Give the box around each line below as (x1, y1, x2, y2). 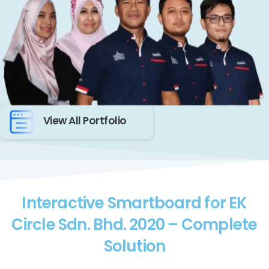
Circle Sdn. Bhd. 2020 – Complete (11, 214, 258, 236)
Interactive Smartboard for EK (22, 192, 247, 214)
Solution (103, 235, 166, 258)
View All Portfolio (43, 113, 127, 128)
